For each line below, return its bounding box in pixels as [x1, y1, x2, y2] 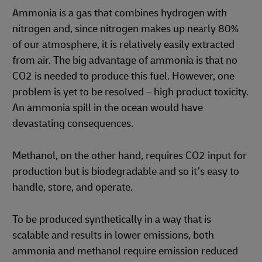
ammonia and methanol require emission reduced [12, 244, 238, 258]
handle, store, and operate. [12, 180, 135, 194]
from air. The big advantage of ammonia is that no [12, 53, 237, 67]
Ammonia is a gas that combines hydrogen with [12, 6, 227, 20]
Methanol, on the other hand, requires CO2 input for [12, 149, 247, 163]
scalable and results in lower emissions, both [12, 228, 214, 242]
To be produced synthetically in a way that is [12, 212, 211, 226]
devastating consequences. [12, 116, 136, 130]
